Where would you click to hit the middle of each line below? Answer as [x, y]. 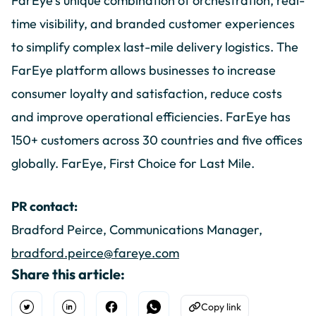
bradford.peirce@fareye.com [95, 253]
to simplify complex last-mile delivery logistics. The [155, 47]
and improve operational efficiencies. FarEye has [151, 117]
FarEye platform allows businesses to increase [144, 71]
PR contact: [44, 207]
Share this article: [68, 274]
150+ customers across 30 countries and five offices [157, 140]
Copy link [221, 306]
